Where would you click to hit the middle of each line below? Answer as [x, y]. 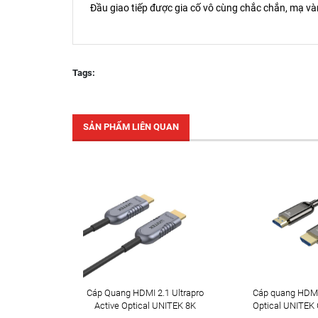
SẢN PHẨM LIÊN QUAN [131, 126]
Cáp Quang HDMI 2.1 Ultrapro [145, 292]
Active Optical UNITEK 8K [145, 305]
